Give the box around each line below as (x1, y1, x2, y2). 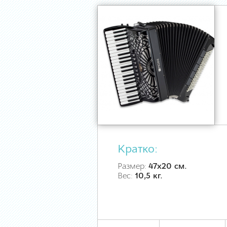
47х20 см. (148, 163, 187, 171)
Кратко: (118, 144, 158, 156)
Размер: (118, 163, 148, 171)
